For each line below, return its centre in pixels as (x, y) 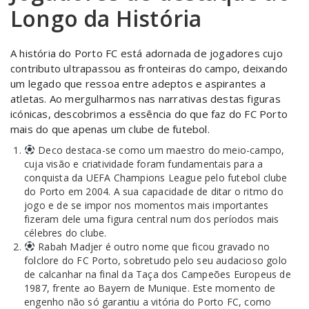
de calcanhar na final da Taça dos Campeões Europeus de (158, 274)
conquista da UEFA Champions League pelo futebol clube (156, 178)
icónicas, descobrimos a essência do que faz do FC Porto (149, 114)
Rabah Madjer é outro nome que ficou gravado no (152, 247)
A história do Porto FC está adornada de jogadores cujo (147, 53)
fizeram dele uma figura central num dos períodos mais (152, 219)
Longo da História (106, 18)
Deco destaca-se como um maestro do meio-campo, (160, 150)
